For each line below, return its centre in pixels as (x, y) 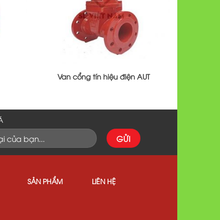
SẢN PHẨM (45, 181)
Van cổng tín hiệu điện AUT (104, 76)
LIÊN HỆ (104, 181)
